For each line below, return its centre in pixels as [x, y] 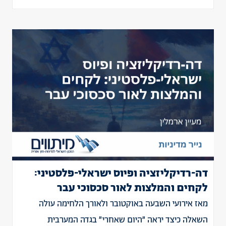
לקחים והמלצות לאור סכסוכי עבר [132, 188]
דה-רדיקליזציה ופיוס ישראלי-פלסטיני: [121, 174]
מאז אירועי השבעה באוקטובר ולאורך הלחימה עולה [123, 204]
